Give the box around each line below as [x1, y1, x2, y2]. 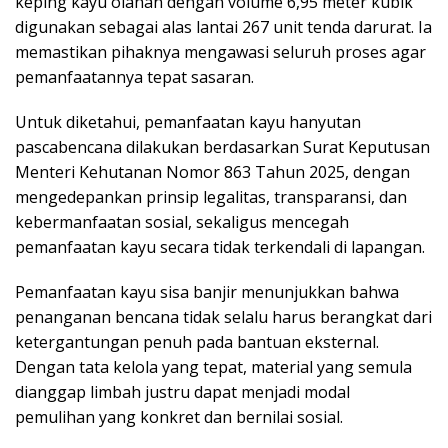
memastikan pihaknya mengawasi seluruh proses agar [15, 41, 426, 63]
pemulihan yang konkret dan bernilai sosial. [15, 406, 343, 428]
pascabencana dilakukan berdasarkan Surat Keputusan [15, 136, 430, 158]
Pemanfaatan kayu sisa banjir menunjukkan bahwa [15, 281, 399, 303]
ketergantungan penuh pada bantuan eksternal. [15, 331, 379, 353]
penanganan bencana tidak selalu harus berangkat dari [15, 306, 432, 328]
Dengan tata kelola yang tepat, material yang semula [15, 356, 412, 378]
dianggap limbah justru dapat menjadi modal [15, 381, 350, 403]
